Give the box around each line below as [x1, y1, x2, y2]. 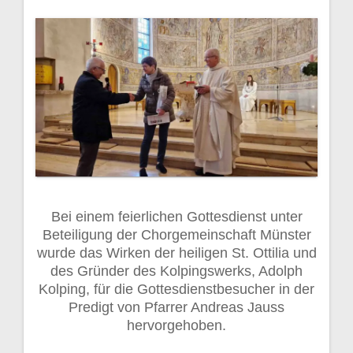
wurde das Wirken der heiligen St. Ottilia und [36, 245, 317, 262]
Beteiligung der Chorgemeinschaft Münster [42, 227, 311, 243]
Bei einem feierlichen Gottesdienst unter [50, 209, 303, 225]
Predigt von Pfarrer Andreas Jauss [69, 299, 284, 316]
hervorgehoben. [127, 318, 226, 334]
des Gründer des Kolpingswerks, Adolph [50, 263, 303, 280]
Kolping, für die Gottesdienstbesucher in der [39, 281, 314, 298]
